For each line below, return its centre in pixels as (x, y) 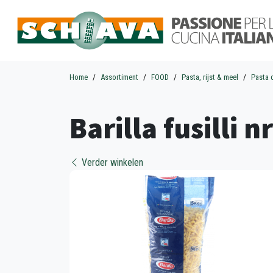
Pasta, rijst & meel (210, 77)
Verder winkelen (111, 162)
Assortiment (119, 77)
